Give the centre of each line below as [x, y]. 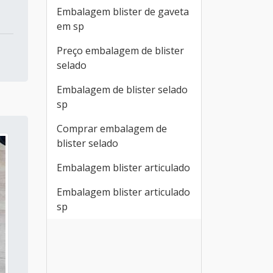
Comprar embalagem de [112, 129]
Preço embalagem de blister [120, 51]
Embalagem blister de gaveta [123, 12]
